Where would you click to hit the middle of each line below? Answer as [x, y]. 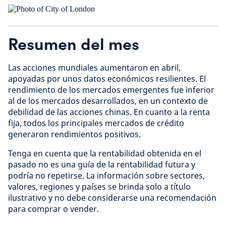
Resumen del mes [74, 44]
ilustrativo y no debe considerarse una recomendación [112, 198]
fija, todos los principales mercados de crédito [96, 123]
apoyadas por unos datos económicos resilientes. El [107, 79]
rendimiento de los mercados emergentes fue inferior [111, 90]
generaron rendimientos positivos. [74, 134]
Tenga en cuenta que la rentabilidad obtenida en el [105, 153]
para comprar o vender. [53, 209]
